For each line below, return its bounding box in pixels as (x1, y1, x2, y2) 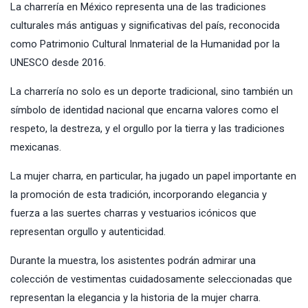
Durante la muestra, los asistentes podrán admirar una (10, 254, 256, 267)
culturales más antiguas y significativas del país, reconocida (10, 19, 280, 32)
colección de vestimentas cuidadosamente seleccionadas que (10, 272, 292, 285)
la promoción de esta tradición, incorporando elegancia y (10, 188, 267, 201)
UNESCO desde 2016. (10, 56, 106, 69)
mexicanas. (10, 140, 61, 153)
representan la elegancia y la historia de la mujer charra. (10, 291, 261, 304)
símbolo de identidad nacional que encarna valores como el (10, 103, 278, 116)
